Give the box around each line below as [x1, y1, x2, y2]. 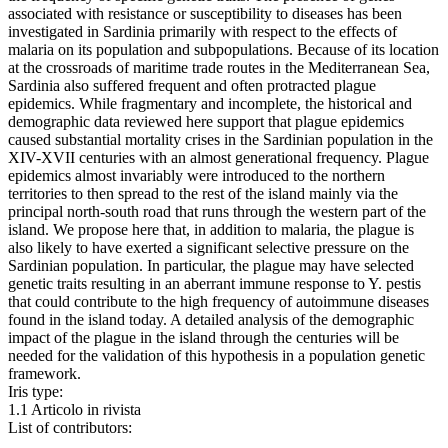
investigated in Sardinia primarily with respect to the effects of [8, 23, 397, 41]
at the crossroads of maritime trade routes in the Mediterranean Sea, [8, 59, 430, 77]
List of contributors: [8, 419, 132, 437]
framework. [8, 365, 81, 383]
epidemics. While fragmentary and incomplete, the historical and [8, 95, 412, 113]
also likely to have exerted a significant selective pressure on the [8, 239, 409, 257]
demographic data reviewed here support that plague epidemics [8, 113, 404, 131]
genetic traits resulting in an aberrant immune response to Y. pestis [8, 275, 421, 293]
